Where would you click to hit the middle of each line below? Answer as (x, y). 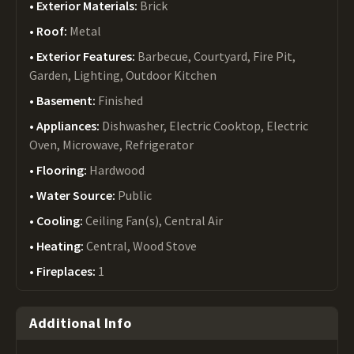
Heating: (61, 246)
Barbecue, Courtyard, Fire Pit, (217, 56)
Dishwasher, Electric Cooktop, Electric (205, 126)
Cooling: (61, 220)
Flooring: (63, 170)
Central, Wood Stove (141, 246)
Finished (121, 100)
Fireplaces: (67, 271)
